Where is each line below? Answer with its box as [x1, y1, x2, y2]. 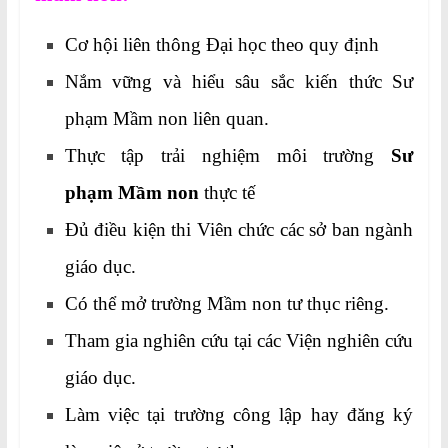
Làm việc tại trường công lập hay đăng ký [64, 404, 414, 426]
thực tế [198, 182, 255, 204]
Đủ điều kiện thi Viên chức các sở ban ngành [64, 219, 414, 241]
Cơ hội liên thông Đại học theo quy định [64, 34, 379, 56]
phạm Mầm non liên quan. [64, 108, 269, 130]
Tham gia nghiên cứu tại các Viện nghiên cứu [64, 330, 414, 352]
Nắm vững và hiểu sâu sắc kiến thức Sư [64, 71, 414, 93]
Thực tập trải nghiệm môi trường [64, 145, 392, 167]
